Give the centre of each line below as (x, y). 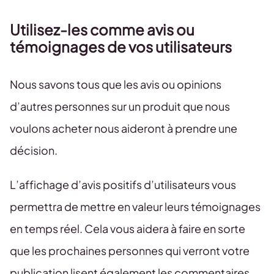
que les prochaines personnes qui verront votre (130, 250)
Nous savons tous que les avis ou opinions (116, 84)
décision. (34, 150)
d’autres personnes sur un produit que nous (120, 106)
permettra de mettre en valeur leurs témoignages (135, 206)
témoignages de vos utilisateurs (121, 46)
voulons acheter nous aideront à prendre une (124, 128)
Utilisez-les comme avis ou (102, 29)
